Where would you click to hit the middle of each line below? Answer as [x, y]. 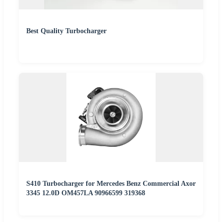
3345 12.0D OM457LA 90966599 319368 [86, 193]
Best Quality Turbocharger [66, 31]
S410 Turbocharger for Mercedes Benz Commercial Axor [111, 183]
